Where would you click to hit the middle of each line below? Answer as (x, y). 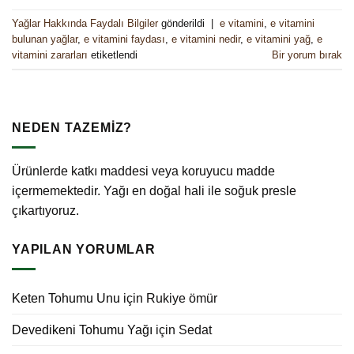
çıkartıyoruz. (45, 211)
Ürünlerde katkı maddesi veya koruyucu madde (143, 171)
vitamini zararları (50, 55)
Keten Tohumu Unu (66, 298)
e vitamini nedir (206, 39)
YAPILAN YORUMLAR (84, 249)
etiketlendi (113, 55)
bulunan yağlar (45, 39)
